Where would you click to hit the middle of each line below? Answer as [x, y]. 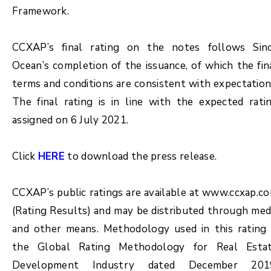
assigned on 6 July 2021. [70, 120]
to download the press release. [141, 156]
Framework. [41, 11]
